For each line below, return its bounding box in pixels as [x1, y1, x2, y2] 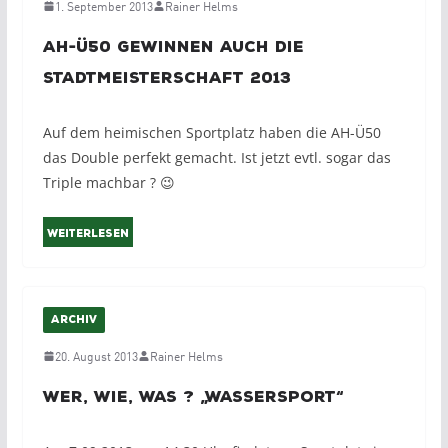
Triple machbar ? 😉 [42, 173, 175, 193]
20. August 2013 [54, 347, 138, 365]
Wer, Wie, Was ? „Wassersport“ [42, 388, 344, 407]
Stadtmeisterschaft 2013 [42, 69, 291, 88]
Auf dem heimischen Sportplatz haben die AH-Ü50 [42, 123, 381, 143]
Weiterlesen [46, 228, 129, 241]
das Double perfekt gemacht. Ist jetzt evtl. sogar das [42, 148, 391, 168]
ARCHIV [50, 314, 97, 327]
